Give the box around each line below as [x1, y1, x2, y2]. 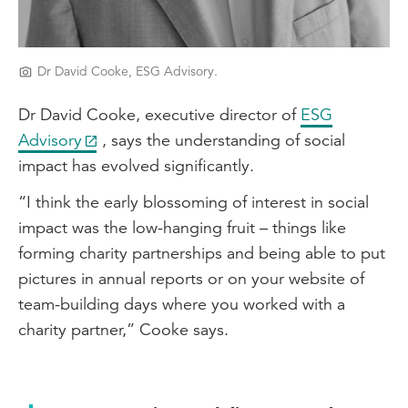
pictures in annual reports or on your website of [18, 268, 364, 289]
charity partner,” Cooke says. [18, 319, 229, 340]
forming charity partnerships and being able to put [18, 242, 385, 263]
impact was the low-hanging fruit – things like [18, 217, 346, 238]
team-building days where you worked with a [18, 293, 345, 314]
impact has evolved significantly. [18, 155, 254, 176]
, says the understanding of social [102, 129, 345, 150]
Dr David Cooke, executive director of [18, 104, 301, 125]
